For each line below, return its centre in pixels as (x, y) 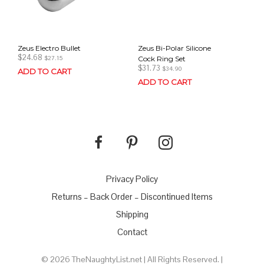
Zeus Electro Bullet (49, 48)
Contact (132, 232)
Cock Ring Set (162, 58)
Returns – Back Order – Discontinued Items (132, 196)
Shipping (132, 214)
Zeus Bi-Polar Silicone (174, 48)
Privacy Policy (132, 179)
